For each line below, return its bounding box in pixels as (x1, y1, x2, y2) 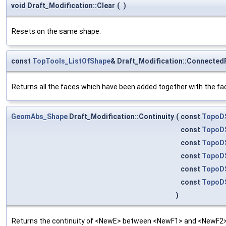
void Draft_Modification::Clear (11, 1, 115, 10)
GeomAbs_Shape (11, 112, 68, 121)
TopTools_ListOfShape (32, 56, 110, 65)
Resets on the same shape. (12, 27, 101, 35)
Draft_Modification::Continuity (68, 112, 174, 121)
